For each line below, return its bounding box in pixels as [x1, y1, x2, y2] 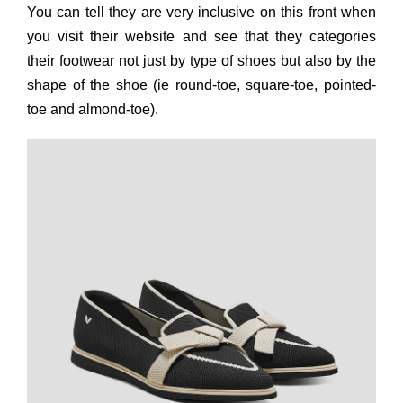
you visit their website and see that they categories [27, 29, 376, 44]
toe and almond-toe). [27, 102, 158, 117]
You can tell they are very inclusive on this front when [27, 4, 376, 20]
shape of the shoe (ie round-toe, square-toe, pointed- [27, 77, 376, 93]
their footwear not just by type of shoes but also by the [27, 53, 376, 68]
